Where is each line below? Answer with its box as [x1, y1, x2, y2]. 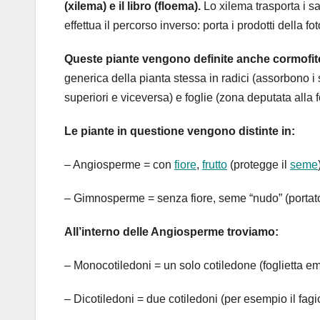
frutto [202, 159, 227, 171]
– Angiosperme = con [64, 159, 174, 171]
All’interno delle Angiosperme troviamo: [64, 226, 279, 239]
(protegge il [227, 159, 290, 171]
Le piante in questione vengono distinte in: [64, 125, 295, 138]
